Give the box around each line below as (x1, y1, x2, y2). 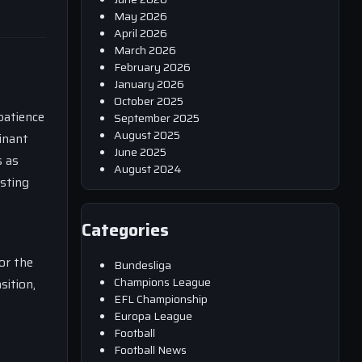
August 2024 (114, 159, 182, 178)
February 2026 (114, 57, 191, 76)
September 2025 (114, 108, 200, 127)
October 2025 (114, 91, 183, 110)
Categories (82, 217, 169, 244)
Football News (114, 340, 187, 359)
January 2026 (114, 74, 184, 93)
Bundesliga (114, 255, 171, 274)
